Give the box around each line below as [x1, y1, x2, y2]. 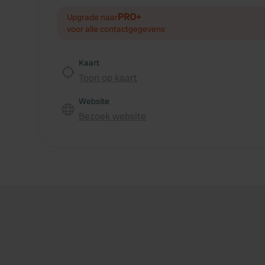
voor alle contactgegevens [67, 24, 165, 34]
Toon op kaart [79, 72, 137, 84]
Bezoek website [79, 110, 146, 122]
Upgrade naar [67, 12, 118, 22]
